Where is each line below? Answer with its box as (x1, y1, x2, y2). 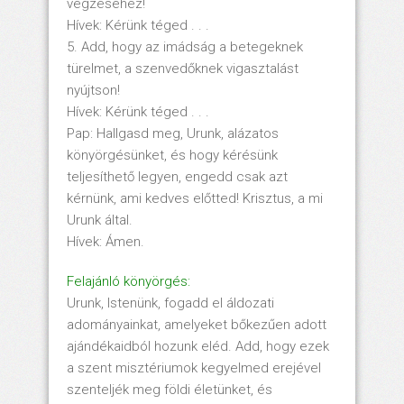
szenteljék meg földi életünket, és (67, 381, 272, 398)
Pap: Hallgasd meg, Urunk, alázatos (67, 124, 279, 142)
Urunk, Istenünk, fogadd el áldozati (67, 294, 274, 311)
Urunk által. (67, 211, 133, 228)
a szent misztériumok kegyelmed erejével (67, 359, 321, 376)
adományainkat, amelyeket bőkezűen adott (67, 316, 326, 333)
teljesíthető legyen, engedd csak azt (67, 168, 288, 185)
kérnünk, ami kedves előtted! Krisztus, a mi (67, 189, 323, 207)
